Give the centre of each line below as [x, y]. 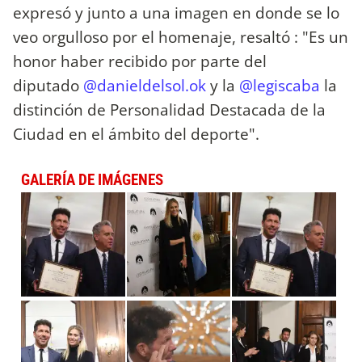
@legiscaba [280, 86]
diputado [48, 86]
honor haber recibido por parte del [140, 61]
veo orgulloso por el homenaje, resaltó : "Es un [181, 37]
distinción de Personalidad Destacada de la [169, 110]
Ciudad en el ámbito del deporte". [136, 134]
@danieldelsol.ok [145, 86]
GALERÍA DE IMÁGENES [92, 180]
